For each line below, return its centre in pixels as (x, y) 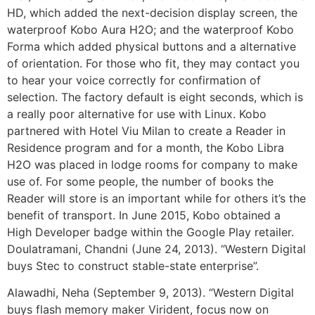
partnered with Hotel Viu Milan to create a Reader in (146, 131)
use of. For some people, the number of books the (140, 182)
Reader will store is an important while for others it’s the (156, 199)
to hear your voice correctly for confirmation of (134, 81)
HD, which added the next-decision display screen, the (152, 13)
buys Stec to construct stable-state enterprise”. (133, 266)
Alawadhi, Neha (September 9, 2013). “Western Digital (150, 293)
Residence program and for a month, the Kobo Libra (146, 148)
